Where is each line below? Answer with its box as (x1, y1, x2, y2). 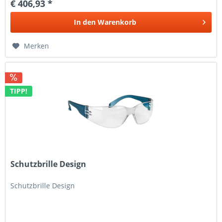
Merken (24, 41, 50, 51)
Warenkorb (98, 17, 137, 27)
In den (74, 17, 96, 27)
